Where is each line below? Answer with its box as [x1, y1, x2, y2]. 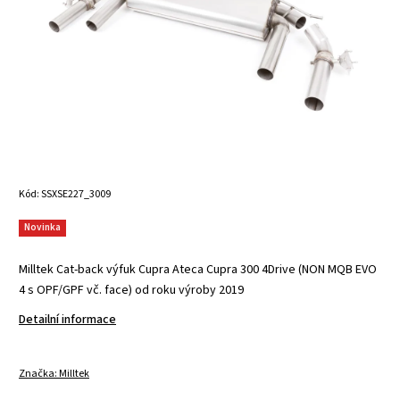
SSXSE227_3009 [41, 186, 111, 202]
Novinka [24, 220, 61, 234]
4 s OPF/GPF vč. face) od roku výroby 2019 [19, 280, 244, 299]
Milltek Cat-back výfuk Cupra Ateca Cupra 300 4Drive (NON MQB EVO [19, 260, 377, 279]
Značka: [19, 365, 59, 381]
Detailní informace [19, 310, 116, 329]
